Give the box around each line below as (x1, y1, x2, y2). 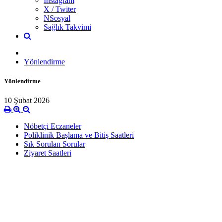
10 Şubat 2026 (4, 96, 50, 105)
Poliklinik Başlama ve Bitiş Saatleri (24, 131, 134, 140)
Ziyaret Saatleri (24, 149, 71, 158)
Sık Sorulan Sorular (24, 140, 85, 149)
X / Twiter (44, 4, 76, 13)
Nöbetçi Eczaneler (24, 122, 81, 131)
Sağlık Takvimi (44, 22, 91, 31)
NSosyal (44, 13, 70, 22)
